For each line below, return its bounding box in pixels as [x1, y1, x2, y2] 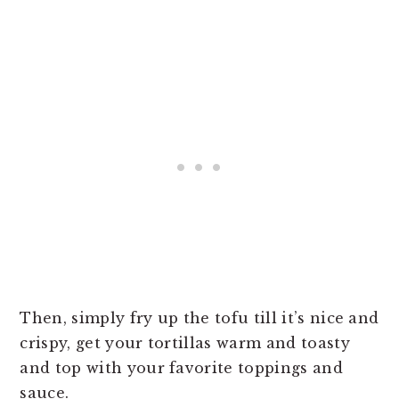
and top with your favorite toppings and [20, 358, 343, 377]
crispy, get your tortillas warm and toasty [20, 333, 350, 352]
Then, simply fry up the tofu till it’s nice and [20, 308, 379, 327]
